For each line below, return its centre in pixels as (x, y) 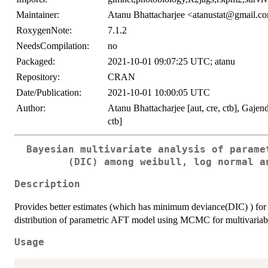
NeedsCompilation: (53, 46)
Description (47, 184)
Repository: (38, 77)
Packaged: (36, 62)
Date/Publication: (49, 93)
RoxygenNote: (44, 31)
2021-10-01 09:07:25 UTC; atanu (171, 62)
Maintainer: (38, 15)
